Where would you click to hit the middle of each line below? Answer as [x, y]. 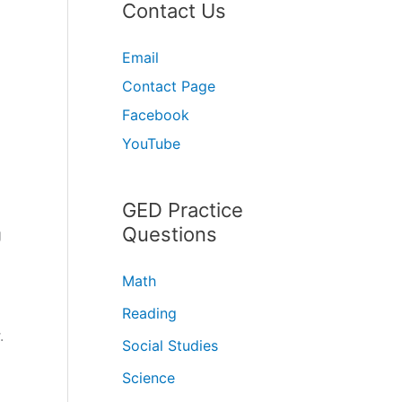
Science [149, 377]
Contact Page [169, 86]
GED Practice [183, 210]
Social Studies [170, 345]
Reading [149, 313]
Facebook [156, 114]
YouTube [151, 143]
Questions [170, 234]
